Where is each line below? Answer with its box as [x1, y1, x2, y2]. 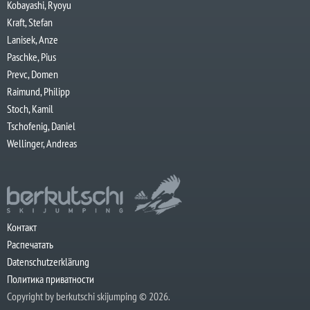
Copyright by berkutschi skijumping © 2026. [7, 289, 170, 303]
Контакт [7, 219, 37, 234]
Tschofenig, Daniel [7, 118, 75, 133]
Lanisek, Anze [7, 32, 58, 46]
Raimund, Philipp [7, 84, 70, 98]
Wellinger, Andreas [7, 136, 77, 150]
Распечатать [7, 237, 53, 251]
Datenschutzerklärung [7, 254, 89, 268]
